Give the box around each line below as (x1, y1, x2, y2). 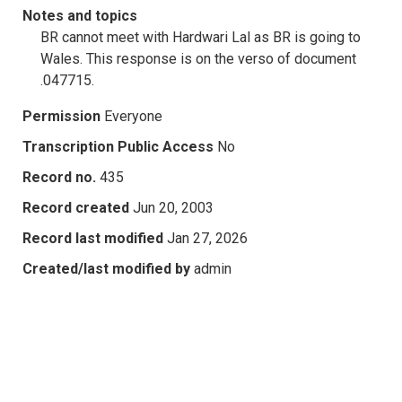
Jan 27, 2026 (167, 229, 248, 247)
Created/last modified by (22, 259, 190, 277)
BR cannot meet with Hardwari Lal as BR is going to (40, 28, 361, 46)
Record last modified (22, 229, 163, 247)
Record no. (22, 168, 96, 186)
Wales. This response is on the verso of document (40, 49, 356, 67)
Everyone (104, 107, 162, 125)
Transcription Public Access (22, 137, 214, 155)
